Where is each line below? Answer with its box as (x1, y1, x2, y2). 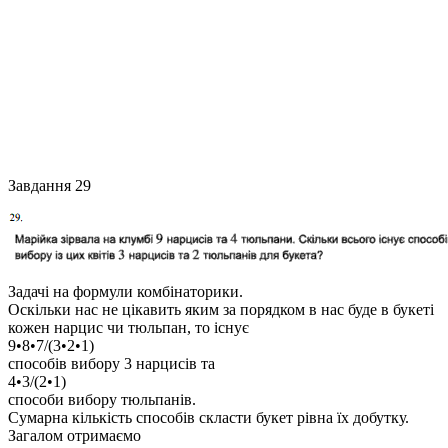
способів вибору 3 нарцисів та (8, 355, 215, 373)
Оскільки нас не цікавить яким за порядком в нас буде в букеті (8, 301, 434, 319)
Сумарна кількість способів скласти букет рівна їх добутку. (8, 409, 409, 427)
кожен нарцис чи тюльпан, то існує (8, 319, 249, 337)
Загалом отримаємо (8, 427, 141, 445)
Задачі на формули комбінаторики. (8, 283, 243, 301)
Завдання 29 (8, 177, 91, 195)
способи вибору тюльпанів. (8, 391, 196, 409)
